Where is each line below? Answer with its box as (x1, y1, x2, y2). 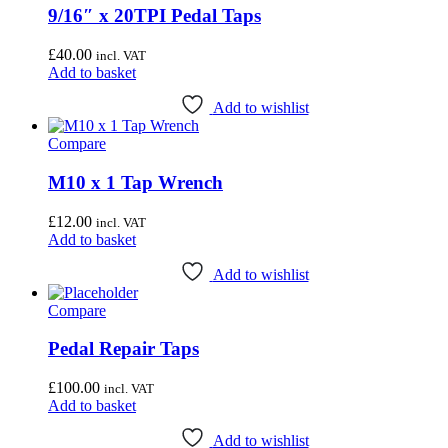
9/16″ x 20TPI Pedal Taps (48, 5, 261, 27)
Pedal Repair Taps (48, 338, 199, 360)
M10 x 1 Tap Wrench (48, 171, 223, 193)
